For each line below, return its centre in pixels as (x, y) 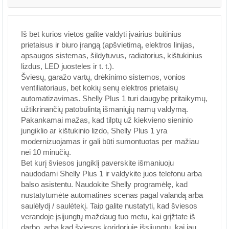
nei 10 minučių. (46, 152)
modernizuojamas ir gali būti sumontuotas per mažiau (110, 141)
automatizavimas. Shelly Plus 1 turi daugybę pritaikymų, (114, 98)
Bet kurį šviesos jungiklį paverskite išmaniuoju (97, 163)
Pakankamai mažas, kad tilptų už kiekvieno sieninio (107, 120)
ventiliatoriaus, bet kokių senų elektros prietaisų (99, 88)
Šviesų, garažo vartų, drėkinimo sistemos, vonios (103, 77)
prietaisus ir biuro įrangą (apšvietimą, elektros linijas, (108, 45)
